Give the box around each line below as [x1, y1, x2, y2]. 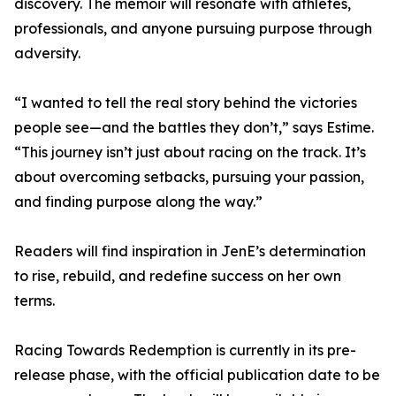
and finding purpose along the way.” [14, 193, 263, 211]
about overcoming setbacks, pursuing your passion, [14, 168, 364, 187]
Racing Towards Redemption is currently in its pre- [14, 341, 356, 360]
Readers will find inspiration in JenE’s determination [14, 242, 366, 261]
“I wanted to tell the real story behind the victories [14, 94, 357, 112]
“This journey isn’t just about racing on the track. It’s [14, 143, 366, 162]
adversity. [14, 44, 80, 63]
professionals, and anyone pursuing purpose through [14, 19, 372, 38]
